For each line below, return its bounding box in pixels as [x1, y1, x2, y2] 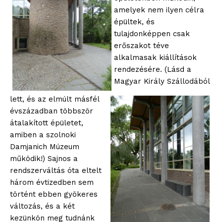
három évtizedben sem [10, 178, 94, 187]
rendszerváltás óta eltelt [10, 166, 102, 175]
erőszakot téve [114, 41, 169, 50]
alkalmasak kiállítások [114, 53, 197, 62]
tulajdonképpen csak [114, 29, 190, 38]
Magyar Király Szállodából [114, 76, 210, 86]
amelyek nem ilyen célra [114, 5, 204, 14]
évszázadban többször [10, 107, 93, 116]
